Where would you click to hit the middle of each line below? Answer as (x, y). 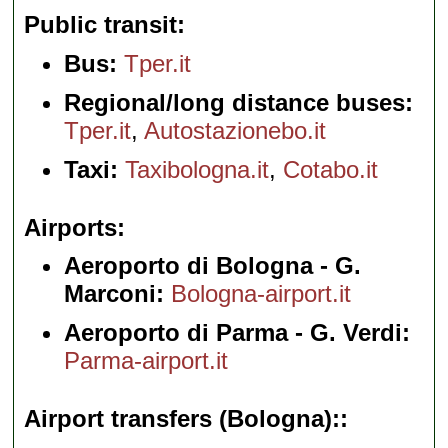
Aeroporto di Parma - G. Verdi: (237, 333)
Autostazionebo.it (235, 130)
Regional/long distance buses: (239, 102)
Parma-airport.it (146, 361)
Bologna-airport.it (261, 294)
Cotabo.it (331, 169)
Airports (71, 227)
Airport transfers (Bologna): (182, 419)
